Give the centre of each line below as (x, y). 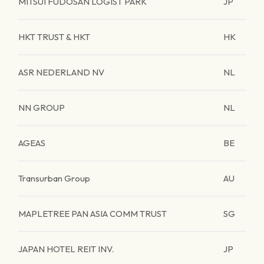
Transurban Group (54, 178)
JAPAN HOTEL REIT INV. (66, 249)
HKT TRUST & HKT (54, 37)
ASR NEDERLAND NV (61, 72)
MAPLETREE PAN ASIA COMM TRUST (93, 214)
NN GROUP (42, 108)
